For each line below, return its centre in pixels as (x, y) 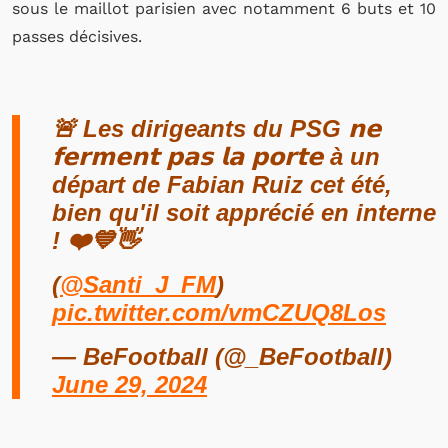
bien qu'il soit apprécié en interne (244, 212)
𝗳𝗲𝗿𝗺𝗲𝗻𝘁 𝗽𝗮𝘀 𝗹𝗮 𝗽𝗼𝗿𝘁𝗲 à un (216, 156)
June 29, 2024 (129, 384)
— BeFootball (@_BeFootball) (222, 356)
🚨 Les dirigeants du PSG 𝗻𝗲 (216, 128)
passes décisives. (77, 36)
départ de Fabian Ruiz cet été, (222, 184)
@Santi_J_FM (138, 284)
